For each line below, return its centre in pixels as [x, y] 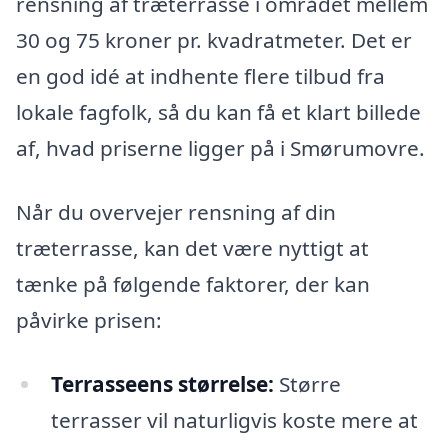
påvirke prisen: [89, 320]
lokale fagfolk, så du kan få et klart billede [218, 112]
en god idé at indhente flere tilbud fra [200, 76]
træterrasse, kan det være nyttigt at [192, 248]
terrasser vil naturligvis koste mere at [234, 419]
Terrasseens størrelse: [162, 383]
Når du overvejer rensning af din [176, 212]
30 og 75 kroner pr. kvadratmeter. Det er [214, 40]
